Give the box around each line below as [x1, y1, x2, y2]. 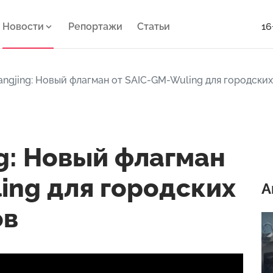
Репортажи [68, 21, 122, 32]
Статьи [136, 21, 170, 32]
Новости [2, 21, 44, 32]
